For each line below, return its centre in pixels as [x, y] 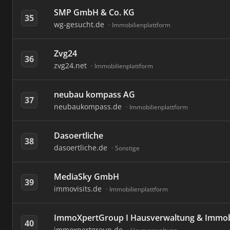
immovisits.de [79, 189]
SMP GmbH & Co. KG [94, 12]
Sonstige [127, 148]
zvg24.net [71, 65]
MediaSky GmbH [87, 177]
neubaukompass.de [89, 107]
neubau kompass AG [94, 94]
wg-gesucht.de [80, 24]
